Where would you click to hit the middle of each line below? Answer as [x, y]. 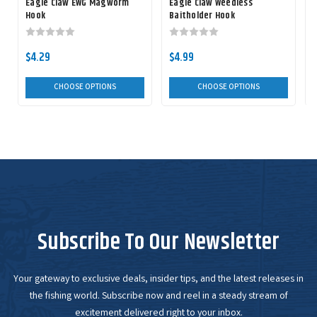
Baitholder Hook [202, 16]
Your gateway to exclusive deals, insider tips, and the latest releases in [158, 280]
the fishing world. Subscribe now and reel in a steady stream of [158, 297]
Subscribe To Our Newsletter [158, 243]
